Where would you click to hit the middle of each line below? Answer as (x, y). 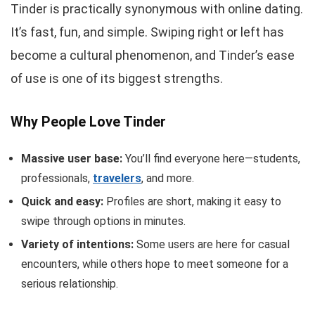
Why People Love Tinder (88, 121)
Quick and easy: (62, 201)
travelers (117, 178)
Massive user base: (72, 158)
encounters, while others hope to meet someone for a (155, 264)
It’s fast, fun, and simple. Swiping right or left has (147, 32)
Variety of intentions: (77, 244)
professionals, (57, 178)
